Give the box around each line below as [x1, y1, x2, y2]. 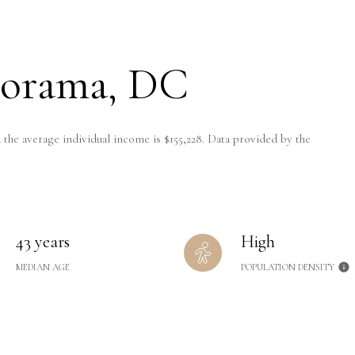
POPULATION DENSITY [241, 261, 335, 273]
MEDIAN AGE [15, 261, 70, 273]
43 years [15, 231, 70, 252]
